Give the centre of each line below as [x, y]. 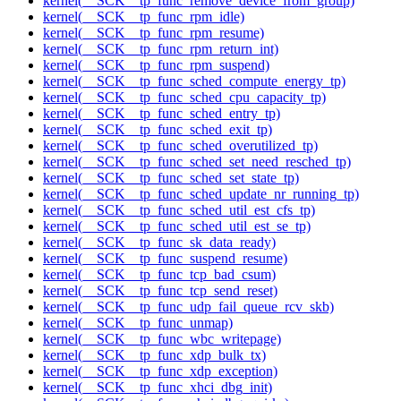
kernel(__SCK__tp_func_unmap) [138, 323]
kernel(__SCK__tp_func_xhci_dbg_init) [158, 388]
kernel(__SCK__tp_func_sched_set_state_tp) [171, 178]
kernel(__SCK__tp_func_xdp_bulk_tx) [154, 355]
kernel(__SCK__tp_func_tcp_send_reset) [160, 291]
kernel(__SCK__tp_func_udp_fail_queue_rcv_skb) [188, 307]
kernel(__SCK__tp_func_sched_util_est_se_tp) [177, 226]
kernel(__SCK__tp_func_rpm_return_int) [161, 49]
